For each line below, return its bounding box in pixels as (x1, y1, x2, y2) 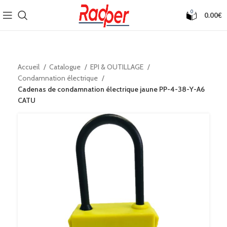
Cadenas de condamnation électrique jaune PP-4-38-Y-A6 (18, 85, 205, 94)
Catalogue (49, 62, 82, 71)
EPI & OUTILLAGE (90, 62, 145, 71)
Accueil (18, 62, 41, 71)
